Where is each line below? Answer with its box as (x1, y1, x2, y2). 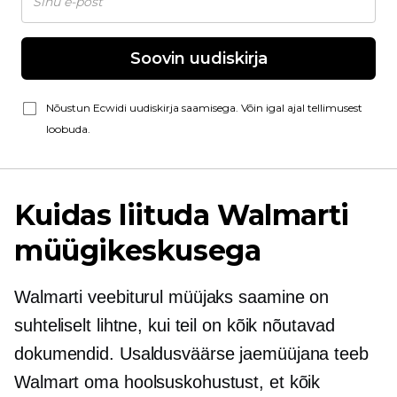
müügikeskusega (14, 233, 261, 268)
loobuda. (46, 122, 90, 136)
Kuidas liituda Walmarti (14, 198, 349, 232)
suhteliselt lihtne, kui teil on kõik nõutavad (14, 315, 335, 335)
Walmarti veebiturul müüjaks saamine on (14, 287, 330, 307)
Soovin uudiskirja (129, 49, 268, 68)
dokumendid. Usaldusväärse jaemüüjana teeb (14, 344, 369, 363)
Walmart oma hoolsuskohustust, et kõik (14, 372, 321, 392)
